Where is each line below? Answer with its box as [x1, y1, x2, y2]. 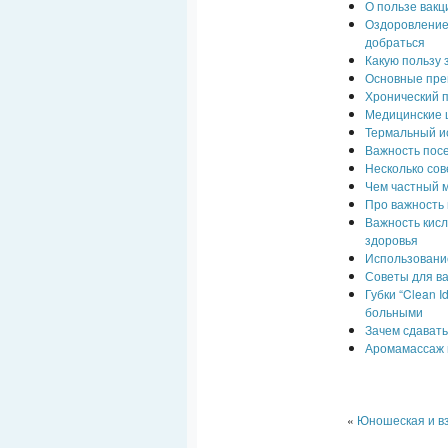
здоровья [365, 231, 418, 248]
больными [365, 303, 423, 320]
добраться [365, 33, 425, 50]
